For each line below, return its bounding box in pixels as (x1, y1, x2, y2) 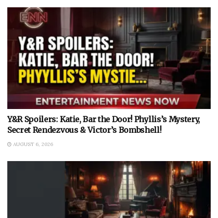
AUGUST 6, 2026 (12, 141, 53, 147)
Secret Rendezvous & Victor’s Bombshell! (7, 125, 162, 135)
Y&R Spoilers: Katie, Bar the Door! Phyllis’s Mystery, (7, 114, 200, 124)
